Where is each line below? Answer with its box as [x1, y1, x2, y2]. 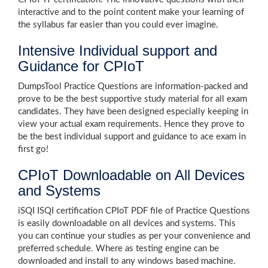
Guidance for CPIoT [18, 58, 144, 74]
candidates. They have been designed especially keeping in [18, 107, 248, 116]
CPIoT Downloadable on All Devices [18, 167, 245, 183]
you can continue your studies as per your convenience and [18, 232, 250, 240]
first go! [18, 145, 48, 154]
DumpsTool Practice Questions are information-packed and [18, 82, 248, 91]
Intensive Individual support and [18, 42, 217, 59]
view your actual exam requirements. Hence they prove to [18, 120, 245, 129]
